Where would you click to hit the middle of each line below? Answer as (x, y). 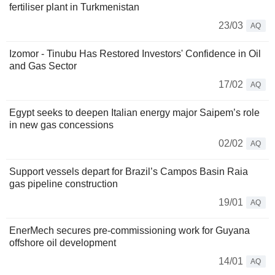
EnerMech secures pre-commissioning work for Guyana (130, 231)
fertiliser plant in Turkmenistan (74, 7)
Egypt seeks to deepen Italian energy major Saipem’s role (134, 113)
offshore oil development (63, 243)
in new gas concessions (61, 125)
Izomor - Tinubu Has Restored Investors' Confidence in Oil (135, 54)
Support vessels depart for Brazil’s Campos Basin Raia (129, 172)
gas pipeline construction (64, 184)
